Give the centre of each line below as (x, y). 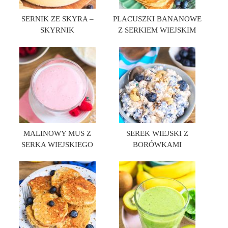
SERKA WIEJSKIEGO (58, 145)
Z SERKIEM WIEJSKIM (157, 30)
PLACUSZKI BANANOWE (157, 19)
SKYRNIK (58, 30)
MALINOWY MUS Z (58, 133)
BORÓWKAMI (157, 145)
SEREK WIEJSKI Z (157, 133)
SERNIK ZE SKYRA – (57, 19)
